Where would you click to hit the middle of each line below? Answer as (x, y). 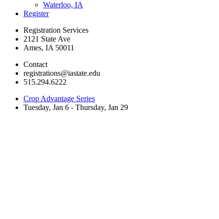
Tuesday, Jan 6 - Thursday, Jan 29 (76, 107)
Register (36, 13)
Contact (35, 64)
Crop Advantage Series (59, 98)
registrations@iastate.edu (62, 73)
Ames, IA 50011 (49, 47)
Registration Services (56, 30)
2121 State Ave (47, 39)
